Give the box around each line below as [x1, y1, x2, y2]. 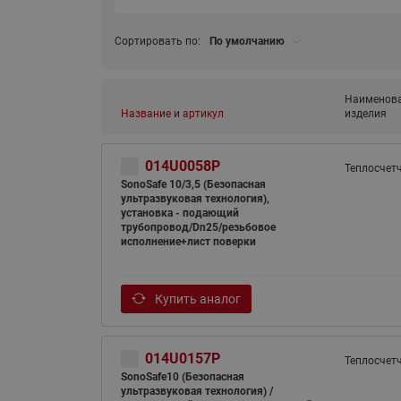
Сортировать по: [114, 35, 200, 47]
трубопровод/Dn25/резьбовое [120, 221, 276, 234]
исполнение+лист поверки [120, 235, 256, 248]
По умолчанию [209, 35, 285, 47]
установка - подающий [120, 207, 239, 219]
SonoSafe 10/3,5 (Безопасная [120, 178, 266, 191]
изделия [344, 107, 387, 120]
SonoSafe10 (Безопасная [120, 371, 244, 383]
